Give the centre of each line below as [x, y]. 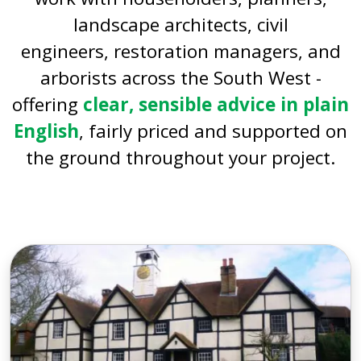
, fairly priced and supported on [213, 131]
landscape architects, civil [180, 25]
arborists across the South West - [180, 78]
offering [48, 105]
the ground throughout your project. [180, 158]
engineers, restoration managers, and [180, 52]
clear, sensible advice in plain [216, 105]
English [46, 131]
